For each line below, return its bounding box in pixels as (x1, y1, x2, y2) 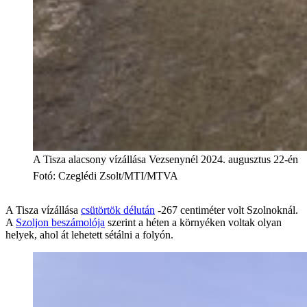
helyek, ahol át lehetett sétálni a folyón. (5, 228, 173, 241)
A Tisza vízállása (5, 204, 81, 216)
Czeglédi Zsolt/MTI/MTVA (58, 169, 178, 182)
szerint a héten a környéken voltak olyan (105, 216, 282, 228)
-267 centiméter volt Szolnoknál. (155, 204, 298, 216)
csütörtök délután (81, 204, 155, 216)
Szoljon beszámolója (16, 216, 105, 228)
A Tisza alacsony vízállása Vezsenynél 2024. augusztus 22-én (33, 153, 298, 165)
